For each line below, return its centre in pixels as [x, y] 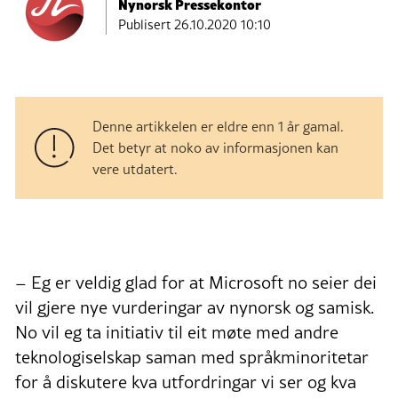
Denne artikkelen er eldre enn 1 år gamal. [218, 127]
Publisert [146, 24]
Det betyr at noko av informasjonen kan [215, 148]
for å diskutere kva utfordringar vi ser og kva [186, 382]
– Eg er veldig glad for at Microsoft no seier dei [196, 283]
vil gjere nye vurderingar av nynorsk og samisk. [195, 308]
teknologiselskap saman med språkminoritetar [192, 358]
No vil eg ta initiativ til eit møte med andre [177, 333]
